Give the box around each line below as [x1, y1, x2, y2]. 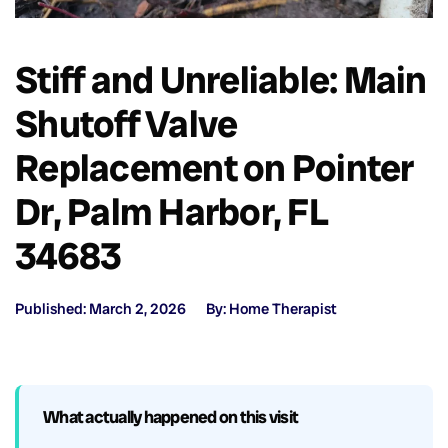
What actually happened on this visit [43, 405, 298, 428]
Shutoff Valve [15, 99, 238, 148]
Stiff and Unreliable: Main [15, 55, 427, 104]
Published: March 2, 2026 [15, 298, 186, 319]
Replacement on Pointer [15, 143, 414, 192]
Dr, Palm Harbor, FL [15, 187, 328, 236]
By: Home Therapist [206, 298, 337, 319]
